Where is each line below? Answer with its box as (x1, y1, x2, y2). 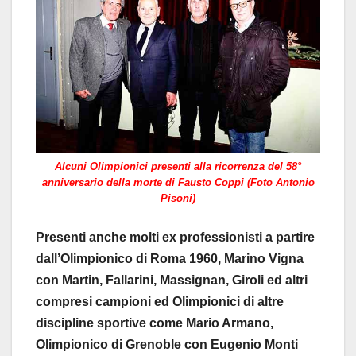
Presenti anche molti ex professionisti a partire (36, 230, 315, 245)
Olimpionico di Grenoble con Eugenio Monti (36, 338, 298, 352)
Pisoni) (161, 192, 195, 204)
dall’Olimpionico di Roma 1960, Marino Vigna (36, 252, 304, 266)
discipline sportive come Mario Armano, (36, 316, 273, 331)
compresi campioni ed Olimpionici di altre (36, 295, 284, 309)
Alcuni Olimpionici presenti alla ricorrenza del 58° (55, 160, 301, 172)
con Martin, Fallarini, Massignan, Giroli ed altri (36, 273, 308, 288)
